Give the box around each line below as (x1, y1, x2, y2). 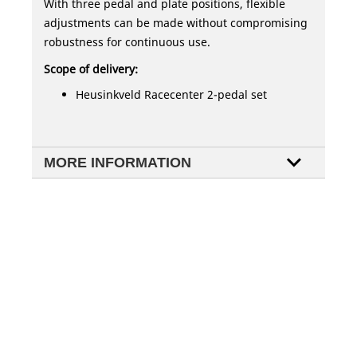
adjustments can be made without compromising (44, 15, 308, 31)
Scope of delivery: (44, 61, 138, 77)
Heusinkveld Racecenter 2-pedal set (76, 87, 267, 103)
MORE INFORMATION (44, 155, 191, 171)
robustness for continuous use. (44, 34, 210, 50)
